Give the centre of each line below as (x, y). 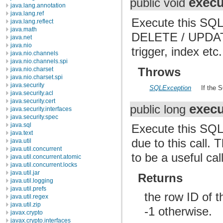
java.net (21, 37)
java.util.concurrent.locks (44, 165)
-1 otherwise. (178, 211)
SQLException (170, 88)
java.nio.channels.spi (39, 61)
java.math (24, 29)
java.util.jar (25, 173)
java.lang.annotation (38, 5)
